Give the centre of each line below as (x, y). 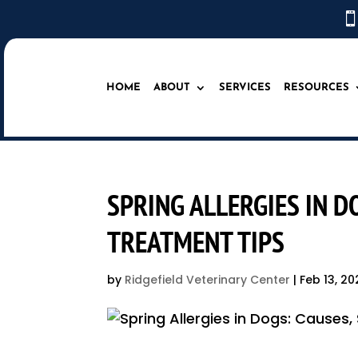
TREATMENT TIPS (196, 242)
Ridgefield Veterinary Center (208, 280)
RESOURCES (316, 87)
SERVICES (245, 87)
